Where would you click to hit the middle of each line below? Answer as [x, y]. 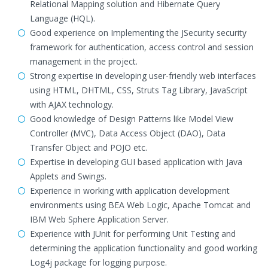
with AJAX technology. [72, 104]
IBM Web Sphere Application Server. [99, 219]
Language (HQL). [63, 18]
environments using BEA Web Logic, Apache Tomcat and [140, 205]
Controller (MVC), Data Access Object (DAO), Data [128, 133]
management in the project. [84, 61]
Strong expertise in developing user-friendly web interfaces [143, 76]
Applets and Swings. [68, 176]
